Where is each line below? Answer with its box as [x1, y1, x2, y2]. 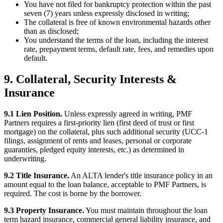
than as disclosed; [24, 27, 79, 36]
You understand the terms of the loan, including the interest [24, 36, 208, 45]
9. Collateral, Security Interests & [4, 73, 177, 86]
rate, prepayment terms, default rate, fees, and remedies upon [24, 45, 214, 54]
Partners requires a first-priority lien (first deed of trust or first [4, 118, 194, 127]
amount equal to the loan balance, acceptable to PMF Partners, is [4, 180, 206, 189]
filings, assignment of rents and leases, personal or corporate [4, 136, 192, 145]
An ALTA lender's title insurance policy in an [69, 171, 213, 180]
